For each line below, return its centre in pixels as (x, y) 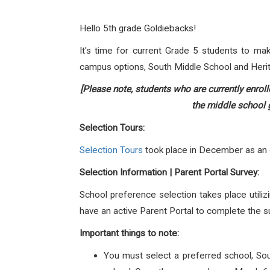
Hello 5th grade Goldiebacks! (138, 28)
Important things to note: (130, 233)
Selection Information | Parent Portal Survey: (169, 172)
